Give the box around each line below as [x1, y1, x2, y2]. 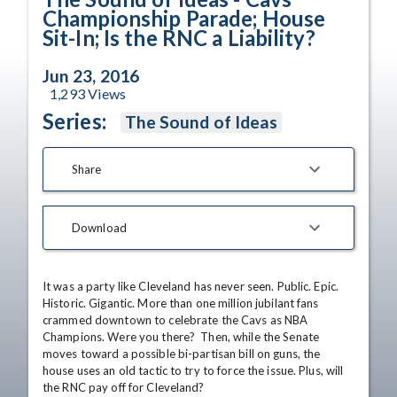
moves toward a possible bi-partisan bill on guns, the [43, 346, 321, 361]
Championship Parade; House [43, 5, 326, 31]
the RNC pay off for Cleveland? [43, 380, 205, 394]
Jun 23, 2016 [43, 66, 139, 86]
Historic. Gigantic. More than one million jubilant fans [43, 296, 319, 310]
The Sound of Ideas [124, 112, 278, 132]
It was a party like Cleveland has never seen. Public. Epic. [43, 279, 339, 293]
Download [72, 220, 127, 235]
